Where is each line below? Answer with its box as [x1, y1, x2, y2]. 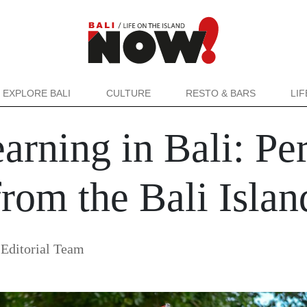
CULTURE [106, 88, 151, 99]
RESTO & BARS [185, 88, 256, 99]
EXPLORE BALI [3, 88, 71, 99]
